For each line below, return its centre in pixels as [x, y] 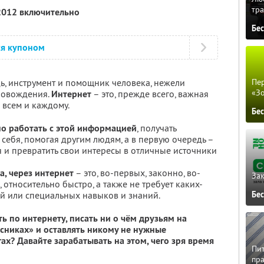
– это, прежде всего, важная [150, 94]
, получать [156, 128]
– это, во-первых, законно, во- [137, 173]
